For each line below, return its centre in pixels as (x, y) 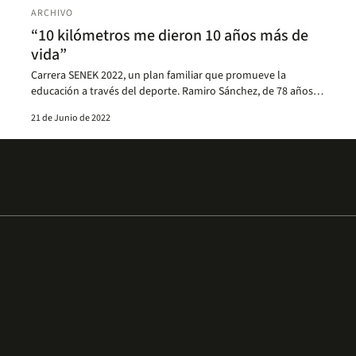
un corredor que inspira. (88, 107)
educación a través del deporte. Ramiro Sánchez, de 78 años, (174, 91)
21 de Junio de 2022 (71, 118)
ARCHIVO (52, 13)
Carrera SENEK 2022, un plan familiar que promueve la (159, 75)
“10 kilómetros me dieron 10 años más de (170, 35)
